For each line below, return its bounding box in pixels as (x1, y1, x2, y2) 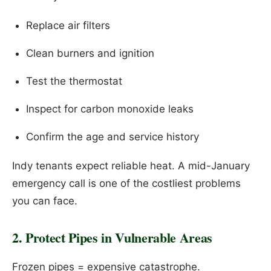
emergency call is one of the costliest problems (12, 177, 241, 190)
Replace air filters (25, 19, 110, 31)
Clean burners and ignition (25, 47, 154, 59)
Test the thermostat (25, 74, 122, 87)
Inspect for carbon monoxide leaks (25, 102, 194, 115)
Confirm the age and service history (25, 130, 199, 143)
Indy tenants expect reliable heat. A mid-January (12, 160, 250, 172)
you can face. (12, 195, 77, 207)
